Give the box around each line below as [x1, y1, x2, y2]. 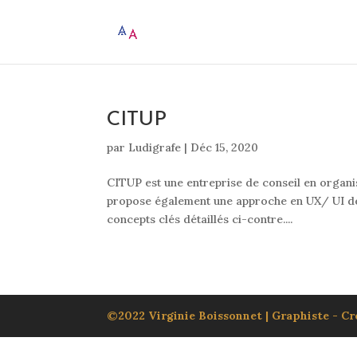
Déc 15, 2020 [190, 140, 259, 155]
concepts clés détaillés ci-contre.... [107, 212, 293, 226]
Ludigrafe [128, 140, 182, 155]
